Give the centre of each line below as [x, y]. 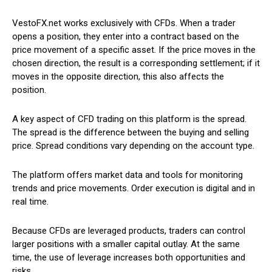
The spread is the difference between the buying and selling [131, 133]
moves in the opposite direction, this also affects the [118, 77]
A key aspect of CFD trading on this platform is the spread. [129, 119]
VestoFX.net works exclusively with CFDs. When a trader [124, 23]
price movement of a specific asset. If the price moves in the [134, 50]
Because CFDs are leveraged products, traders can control [129, 231]
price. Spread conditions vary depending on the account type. [133, 146]
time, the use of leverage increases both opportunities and [129, 258]
